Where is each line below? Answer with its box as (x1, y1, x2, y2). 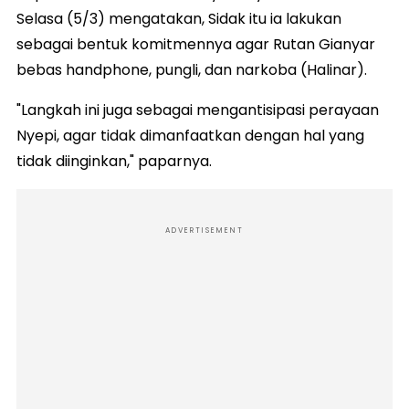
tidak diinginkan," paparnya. (16, 150, 212, 172)
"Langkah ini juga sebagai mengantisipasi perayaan (16, 99, 379, 121)
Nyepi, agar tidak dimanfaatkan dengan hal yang (16, 124, 364, 146)
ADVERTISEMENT (165, 225, 244, 236)
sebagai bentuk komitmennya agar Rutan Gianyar (16, 33, 375, 55)
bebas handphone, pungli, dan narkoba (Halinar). (16, 58, 367, 80)
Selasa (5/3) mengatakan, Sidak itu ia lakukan (16, 7, 341, 29)
